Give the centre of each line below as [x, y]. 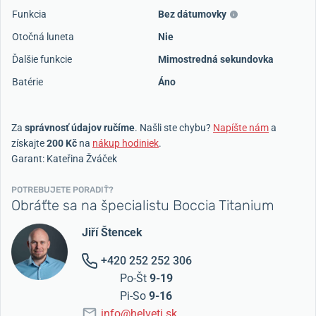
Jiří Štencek [112, 232]
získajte [29, 143]
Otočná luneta [43, 36]
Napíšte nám [241, 127]
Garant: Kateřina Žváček [64, 158]
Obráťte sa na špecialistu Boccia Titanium [143, 205]
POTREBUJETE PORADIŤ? [62, 189]
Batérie [28, 81]
